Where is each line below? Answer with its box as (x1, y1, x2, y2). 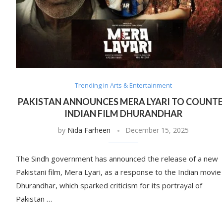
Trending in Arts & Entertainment (74, 81, 172, 90)
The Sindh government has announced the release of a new (16, 154, 218, 164)
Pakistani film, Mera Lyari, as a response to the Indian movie (16, 167, 221, 177)
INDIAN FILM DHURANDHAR (64, 108, 182, 119)
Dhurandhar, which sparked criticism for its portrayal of (16, 180, 202, 191)
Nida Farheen (67, 125, 111, 135)
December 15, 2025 (125, 125, 189, 135)
